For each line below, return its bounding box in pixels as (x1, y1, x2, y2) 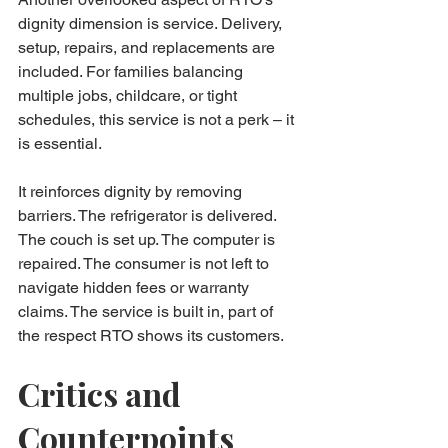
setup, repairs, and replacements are (18, 37, 279, 57)
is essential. (18, 133, 102, 153)
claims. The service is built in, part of (18, 301, 277, 321)
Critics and (18, 371, 188, 415)
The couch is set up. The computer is (18, 229, 279, 249)
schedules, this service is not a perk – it (18, 109, 298, 129)
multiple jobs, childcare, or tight (18, 85, 241, 105)
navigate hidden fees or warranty (18, 277, 253, 297)
